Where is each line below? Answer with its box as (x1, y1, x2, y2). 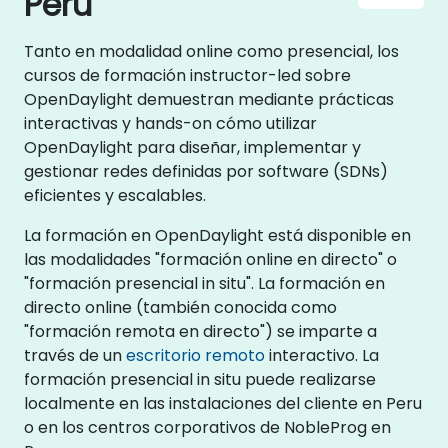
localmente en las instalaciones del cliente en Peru (24, 392, 422, 415)
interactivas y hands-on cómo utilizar (24, 112, 317, 135)
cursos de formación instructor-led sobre (24, 64, 351, 87)
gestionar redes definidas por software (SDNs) (24, 160, 388, 183)
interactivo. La (265, 344, 379, 367)
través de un (24, 344, 126, 367)
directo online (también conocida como (24, 296, 337, 319)
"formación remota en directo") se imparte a (24, 320, 377, 343)
